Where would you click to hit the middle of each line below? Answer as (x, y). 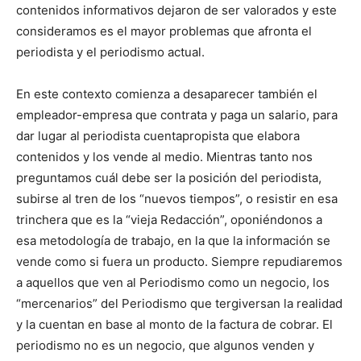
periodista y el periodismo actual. (110, 52)
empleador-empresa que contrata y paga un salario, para (177, 115)
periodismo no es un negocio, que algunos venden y (165, 345)
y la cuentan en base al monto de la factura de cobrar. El (174, 324)
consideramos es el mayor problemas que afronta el (164, 31)
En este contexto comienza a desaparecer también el (167, 94)
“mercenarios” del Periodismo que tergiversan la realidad (179, 303)
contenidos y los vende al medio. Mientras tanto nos (164, 157)
